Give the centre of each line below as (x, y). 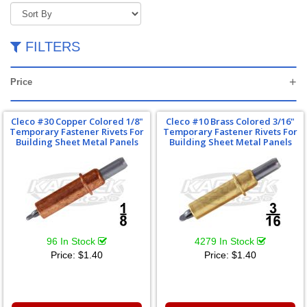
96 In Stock (72, 241)
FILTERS (51, 47)
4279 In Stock (226, 241)
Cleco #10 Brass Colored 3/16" (230, 121)
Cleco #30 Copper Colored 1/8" (77, 121)
